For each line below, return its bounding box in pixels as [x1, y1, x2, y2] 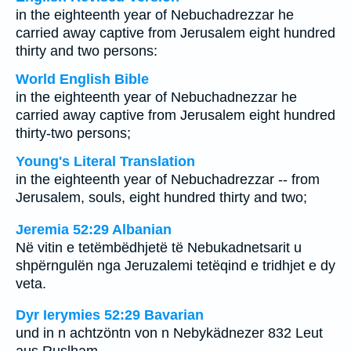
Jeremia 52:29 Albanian [16, 221, 172, 237]
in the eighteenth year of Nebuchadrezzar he [16, 7, 294, 23]
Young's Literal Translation [16, 154, 195, 169]
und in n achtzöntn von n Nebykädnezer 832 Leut [16, 325, 323, 342]
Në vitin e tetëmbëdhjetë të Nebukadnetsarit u [16, 239, 302, 255]
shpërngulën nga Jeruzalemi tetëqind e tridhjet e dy [16, 257, 335, 273]
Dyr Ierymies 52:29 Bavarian [16, 307, 204, 324]
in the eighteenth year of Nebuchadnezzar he [16, 89, 297, 105]
